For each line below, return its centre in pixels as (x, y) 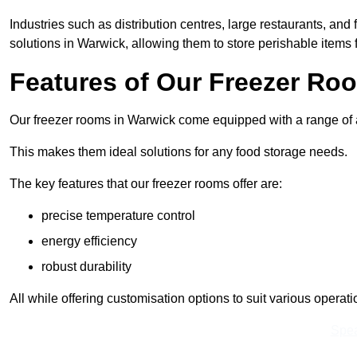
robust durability (86, 267)
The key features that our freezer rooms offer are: (146, 184)
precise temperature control (118, 216)
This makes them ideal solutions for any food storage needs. (178, 152)
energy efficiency (89, 241)
